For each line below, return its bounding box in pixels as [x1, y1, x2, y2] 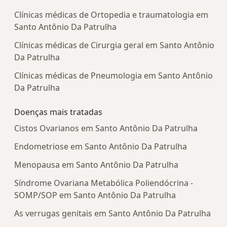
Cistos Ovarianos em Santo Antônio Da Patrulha [14, 123, 198, 134]
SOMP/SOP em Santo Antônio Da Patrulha [14, 190, 176, 201]
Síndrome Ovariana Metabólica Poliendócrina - [14, 177, 193, 189]
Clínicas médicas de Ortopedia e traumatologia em [14, 9, 208, 21]
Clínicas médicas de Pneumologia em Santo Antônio [14, 70, 213, 82]
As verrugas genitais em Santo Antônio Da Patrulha [14, 208, 211, 219]
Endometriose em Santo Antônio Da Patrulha [14, 141, 187, 153]
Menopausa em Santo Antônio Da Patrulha [14, 159, 178, 171]
